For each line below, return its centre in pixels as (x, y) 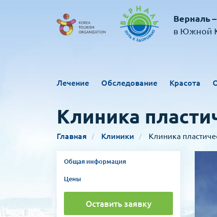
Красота (185, 83)
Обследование (129, 83)
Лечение (73, 83)
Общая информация (95, 161)
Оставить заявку (118, 203)
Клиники (118, 136)
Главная (72, 136)
